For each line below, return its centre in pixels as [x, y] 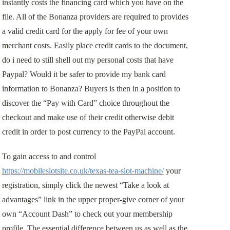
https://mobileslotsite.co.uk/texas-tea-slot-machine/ [83, 171]
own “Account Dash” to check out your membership [87, 214]
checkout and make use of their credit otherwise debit [88, 118]
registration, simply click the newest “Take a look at [85, 185]
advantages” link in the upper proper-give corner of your [93, 200]
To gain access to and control [49, 157]
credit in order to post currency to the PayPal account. [88, 132]
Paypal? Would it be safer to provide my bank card [84, 74]
